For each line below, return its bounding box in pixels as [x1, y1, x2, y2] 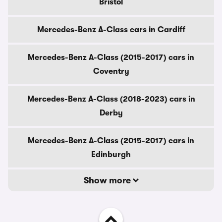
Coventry [93, 67, 129, 76]
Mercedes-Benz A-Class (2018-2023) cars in [27, 95, 195, 104]
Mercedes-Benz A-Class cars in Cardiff [37, 25, 185, 34]
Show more [83, 175, 133, 185]
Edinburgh [91, 150, 131, 159]
